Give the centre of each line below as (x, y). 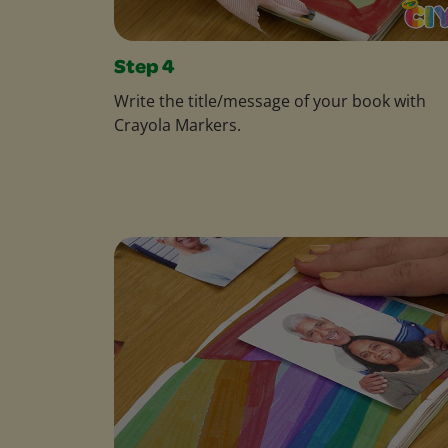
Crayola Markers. (177, 124)
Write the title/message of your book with (270, 100)
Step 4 (144, 68)
